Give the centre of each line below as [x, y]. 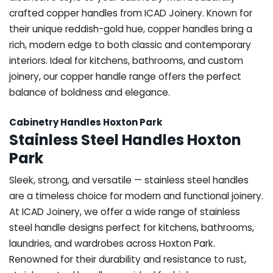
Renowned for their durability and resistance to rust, [128, 259]
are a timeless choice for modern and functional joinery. [136, 196]
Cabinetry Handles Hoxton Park [86, 122]
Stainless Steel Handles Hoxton [125, 140]
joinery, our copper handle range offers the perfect [125, 76]
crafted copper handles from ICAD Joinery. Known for [131, 13]
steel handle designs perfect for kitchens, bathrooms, [132, 227]
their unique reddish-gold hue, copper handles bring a [131, 29]
